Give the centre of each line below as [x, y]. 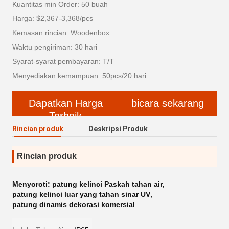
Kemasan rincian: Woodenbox [61, 33]
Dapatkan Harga [65, 104]
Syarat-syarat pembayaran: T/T [63, 62]
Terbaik [65, 116]
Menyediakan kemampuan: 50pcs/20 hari [79, 76]
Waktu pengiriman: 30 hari [55, 47]
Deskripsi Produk [118, 129]
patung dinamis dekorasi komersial [74, 205]
